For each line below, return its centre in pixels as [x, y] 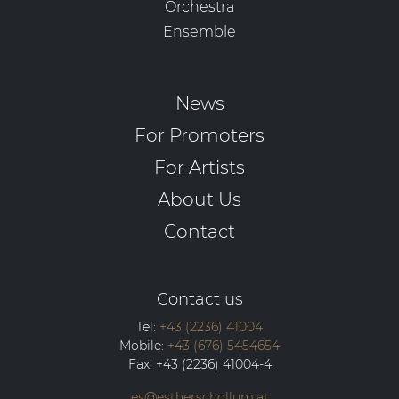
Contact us [199, 300]
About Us [199, 199]
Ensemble [199, 32]
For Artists [199, 167]
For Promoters [199, 135]
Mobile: [143, 346]
